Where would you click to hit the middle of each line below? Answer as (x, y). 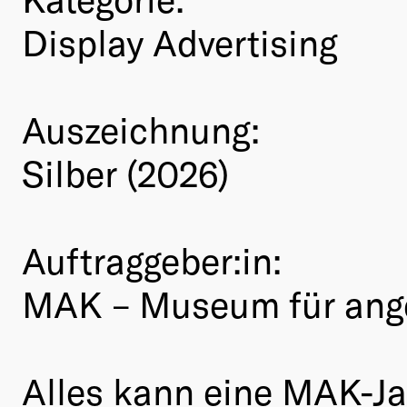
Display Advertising (180, 41)
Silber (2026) (125, 172)
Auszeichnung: (141, 129)
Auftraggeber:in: (152, 259)
